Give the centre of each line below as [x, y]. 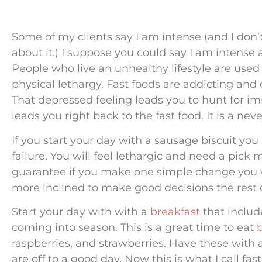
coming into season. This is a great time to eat [134, 227]
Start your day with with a [81, 211]
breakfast [175, 211]
